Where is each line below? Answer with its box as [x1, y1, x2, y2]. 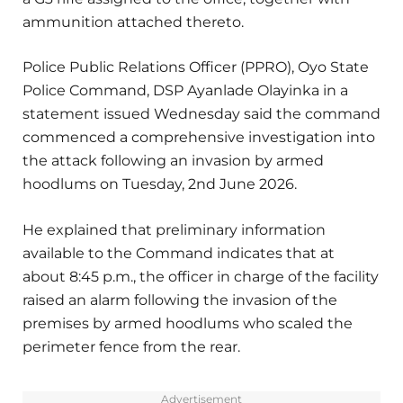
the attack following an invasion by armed [22, 152, 324, 170]
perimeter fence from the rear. [22, 337, 240, 355]
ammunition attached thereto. [22, 13, 244, 31]
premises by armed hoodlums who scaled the [22, 314, 353, 332]
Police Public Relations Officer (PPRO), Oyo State [22, 58, 369, 76]
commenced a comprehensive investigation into [22, 129, 375, 147]
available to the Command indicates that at [22, 244, 335, 262]
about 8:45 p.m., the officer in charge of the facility [22, 267, 379, 285]
